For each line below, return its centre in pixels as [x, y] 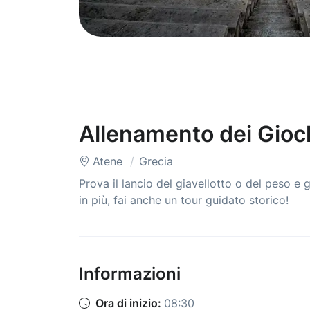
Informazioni [130, 274]
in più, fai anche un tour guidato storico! [184, 200]
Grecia [156, 162]
